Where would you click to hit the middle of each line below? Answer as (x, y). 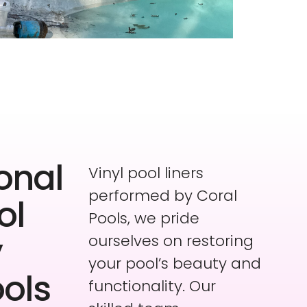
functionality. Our (152, 286)
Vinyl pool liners (146, 173)
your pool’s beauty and (174, 264)
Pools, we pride (144, 219)
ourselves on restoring (171, 241)
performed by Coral (162, 196)
